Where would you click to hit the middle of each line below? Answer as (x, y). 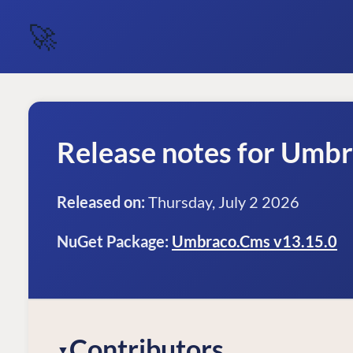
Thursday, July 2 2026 (222, 202)
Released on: (101, 202)
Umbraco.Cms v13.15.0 (255, 241)
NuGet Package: (113, 241)
